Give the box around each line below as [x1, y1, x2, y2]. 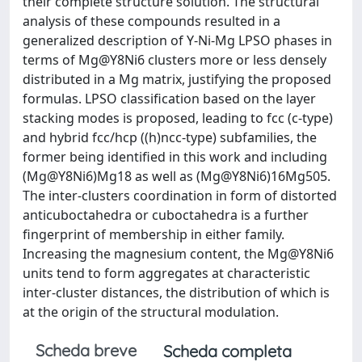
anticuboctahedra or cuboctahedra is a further [23, 206, 309, 224]
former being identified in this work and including [23, 148, 327, 166]
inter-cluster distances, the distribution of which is [23, 284, 330, 301]
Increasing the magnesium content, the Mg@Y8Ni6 [23, 245, 334, 263]
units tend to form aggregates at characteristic [23, 264, 310, 282]
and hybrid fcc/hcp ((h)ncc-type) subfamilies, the [23, 128, 317, 146]
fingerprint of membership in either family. [23, 225, 284, 243]
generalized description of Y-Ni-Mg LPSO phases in [23, 32, 332, 49]
